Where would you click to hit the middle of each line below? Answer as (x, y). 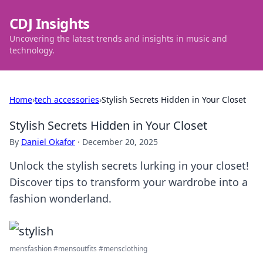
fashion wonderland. (60, 198)
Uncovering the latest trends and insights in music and (118, 38)
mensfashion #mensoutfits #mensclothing (78, 249)
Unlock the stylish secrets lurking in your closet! (129, 166)
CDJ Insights (50, 23)
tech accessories (67, 100)
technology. (32, 50)
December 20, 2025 (120, 142)
